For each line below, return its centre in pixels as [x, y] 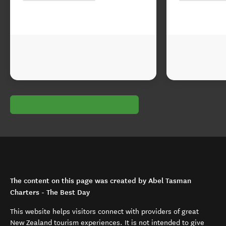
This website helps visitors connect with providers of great [104, 212]
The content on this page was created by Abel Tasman [101, 181]
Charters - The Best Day [50, 192]
